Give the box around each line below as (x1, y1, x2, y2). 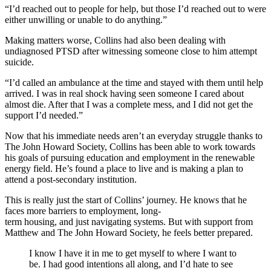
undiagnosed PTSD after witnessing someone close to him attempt (5, 46, 257, 57)
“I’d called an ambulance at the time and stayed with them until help (5, 77, 263, 88)
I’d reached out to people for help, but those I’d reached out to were (9, 4, 266, 15)
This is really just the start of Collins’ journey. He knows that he (5, 195, 247, 206)
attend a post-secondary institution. (5, 174, 139, 185)
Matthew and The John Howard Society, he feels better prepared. (5, 227, 253, 238)
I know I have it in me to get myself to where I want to (29, 248, 237, 259)
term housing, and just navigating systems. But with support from (5, 217, 253, 227)
